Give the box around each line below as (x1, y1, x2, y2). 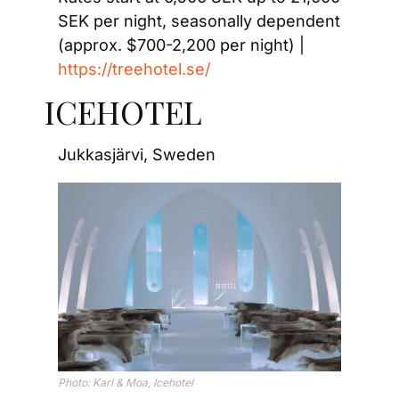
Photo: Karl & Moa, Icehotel (58, 376, 193, 390)
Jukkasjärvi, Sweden (58, 145, 216, 165)
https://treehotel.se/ (58, 60, 210, 79)
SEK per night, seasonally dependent (58, 12, 340, 31)
